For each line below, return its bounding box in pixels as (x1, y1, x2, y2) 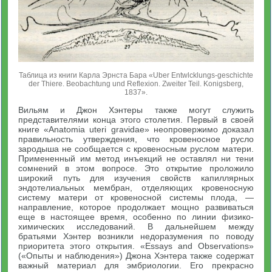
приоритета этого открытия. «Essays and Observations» (18, 240, 254, 251)
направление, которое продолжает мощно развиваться (18, 202, 254, 212)
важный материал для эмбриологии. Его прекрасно (18, 260, 254, 270)
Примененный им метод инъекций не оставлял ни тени (18, 153, 254, 163)
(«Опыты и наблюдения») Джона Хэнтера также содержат (18, 250, 254, 260)
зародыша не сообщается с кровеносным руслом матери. (18, 143, 254, 154)
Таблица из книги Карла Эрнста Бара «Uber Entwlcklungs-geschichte (18, 70, 253, 80)
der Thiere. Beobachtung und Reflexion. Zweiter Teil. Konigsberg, (28, 79, 243, 88)
